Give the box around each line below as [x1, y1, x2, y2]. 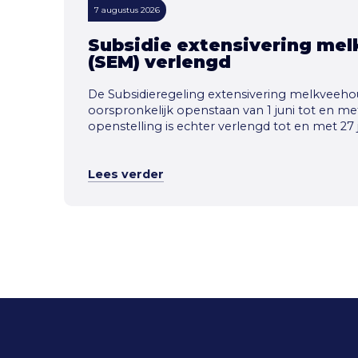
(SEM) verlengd [88, 51, 231, 73]
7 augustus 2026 [94, 5, 160, 16]
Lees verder [88, 167, 164, 182]
